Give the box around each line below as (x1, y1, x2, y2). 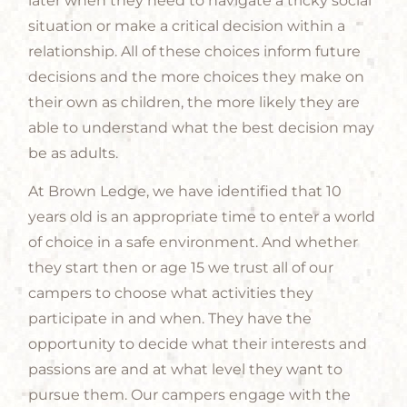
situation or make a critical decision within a (28, 16, 346, 35)
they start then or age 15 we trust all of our (28, 259, 334, 277)
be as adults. (28, 144, 119, 162)
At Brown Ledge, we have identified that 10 (28, 183, 342, 201)
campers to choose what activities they (28, 284, 314, 303)
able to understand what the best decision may (28, 118, 375, 136)
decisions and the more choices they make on (28, 67, 365, 85)
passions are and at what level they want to (28, 361, 343, 379)
